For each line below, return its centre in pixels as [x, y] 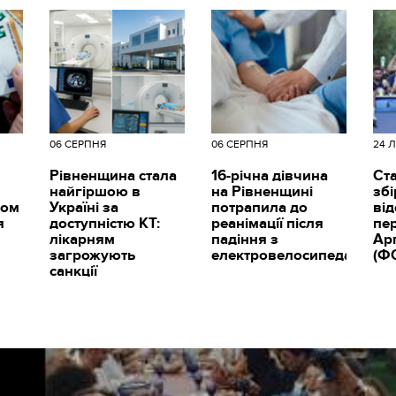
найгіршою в [95, 191]
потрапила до [259, 207]
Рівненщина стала [113, 175]
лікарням [82, 239]
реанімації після [267, 223]
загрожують [92, 255]
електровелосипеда [281, 255]
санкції [73, 271]
